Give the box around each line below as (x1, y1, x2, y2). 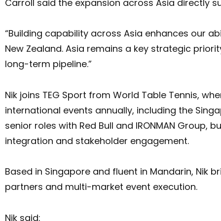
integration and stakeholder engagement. (5, 134, 189, 147)
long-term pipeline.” (5, 58, 92, 71)
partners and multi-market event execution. (5, 181, 197, 193)
